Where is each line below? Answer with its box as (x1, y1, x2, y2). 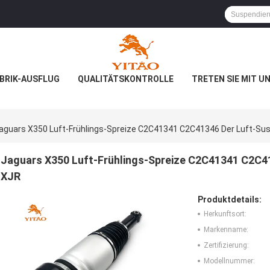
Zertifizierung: (204, 241, 249, 250)
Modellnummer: (204, 257, 255, 266)
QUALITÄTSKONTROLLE (77, 74, 174, 84)
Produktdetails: (198, 195, 262, 205)
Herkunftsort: (204, 210, 246, 219)
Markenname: (204, 225, 248, 234)
